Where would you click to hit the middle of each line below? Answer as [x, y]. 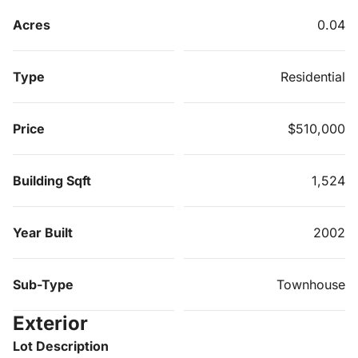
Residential [313, 76]
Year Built [43, 232]
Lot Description [61, 346]
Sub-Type [43, 284]
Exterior [50, 323]
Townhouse [311, 284]
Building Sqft [52, 180]
